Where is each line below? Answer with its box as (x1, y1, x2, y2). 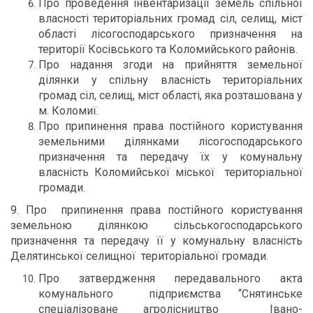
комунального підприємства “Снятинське (38, 287, 303, 300)
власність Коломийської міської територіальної (38, 166, 303, 179)
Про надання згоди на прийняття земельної (38, 58, 303, 71)
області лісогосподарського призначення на (38, 27, 303, 41)
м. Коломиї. (38, 104, 99, 117)
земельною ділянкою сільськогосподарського (10, 219, 303, 232)
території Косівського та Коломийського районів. (38, 43, 298, 56)
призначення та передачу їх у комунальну (38, 150, 303, 163)
